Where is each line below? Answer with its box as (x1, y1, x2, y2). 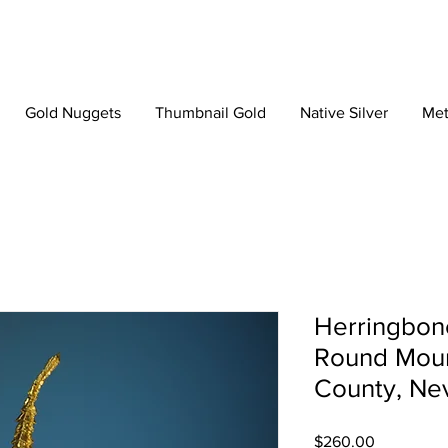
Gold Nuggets (25, 104, 121, 122)
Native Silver (300, 104, 388, 122)
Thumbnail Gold (155, 104, 266, 122)
